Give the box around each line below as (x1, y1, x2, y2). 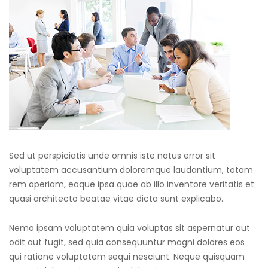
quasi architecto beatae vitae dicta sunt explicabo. (9, 193, 223, 205)
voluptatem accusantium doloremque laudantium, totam (9, 164, 253, 176)
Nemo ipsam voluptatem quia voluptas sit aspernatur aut (9, 222, 250, 234)
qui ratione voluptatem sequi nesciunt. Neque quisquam (9, 251, 245, 263)
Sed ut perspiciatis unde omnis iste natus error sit (9, 150, 215, 162)
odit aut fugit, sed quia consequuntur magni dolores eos (9, 236, 245, 249)
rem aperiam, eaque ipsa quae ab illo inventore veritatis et (9, 178, 254, 191)
